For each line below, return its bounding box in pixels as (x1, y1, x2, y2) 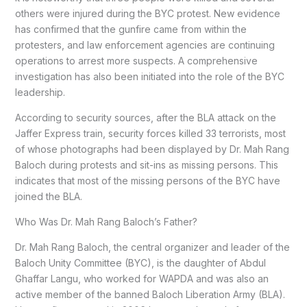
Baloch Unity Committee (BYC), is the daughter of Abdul (14, 257, 266, 269)
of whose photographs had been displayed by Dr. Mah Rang (14, 143, 289, 156)
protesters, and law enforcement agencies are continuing (14, 39, 275, 51)
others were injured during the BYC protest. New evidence (14, 8, 280, 20)
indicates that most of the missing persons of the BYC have (14, 175, 280, 187)
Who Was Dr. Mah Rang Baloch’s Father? (14, 216, 197, 228)
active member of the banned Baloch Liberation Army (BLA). (14, 288, 285, 301)
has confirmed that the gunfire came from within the (14, 23, 247, 36)
